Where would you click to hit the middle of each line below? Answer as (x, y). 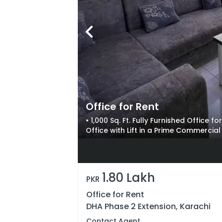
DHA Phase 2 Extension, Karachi (148, 206)
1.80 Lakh (129, 178)
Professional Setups (122, 140)
